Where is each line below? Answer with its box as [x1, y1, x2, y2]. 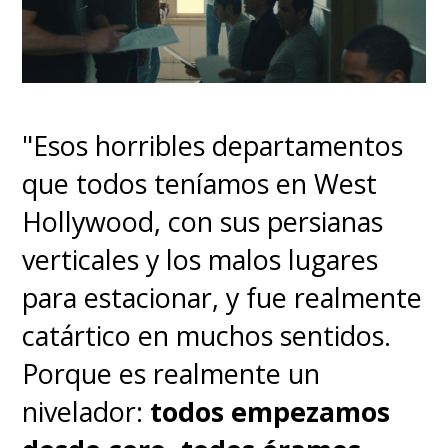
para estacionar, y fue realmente [22, 279, 423, 317]
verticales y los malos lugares [22, 241, 379, 279]
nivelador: [22, 393, 144, 431]
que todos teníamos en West [22, 165, 378, 203]
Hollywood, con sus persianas [22, 203, 384, 241]
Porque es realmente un [22, 355, 321, 393]
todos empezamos [143, 393, 391, 431]
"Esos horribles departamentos [22, 127, 404, 165]
